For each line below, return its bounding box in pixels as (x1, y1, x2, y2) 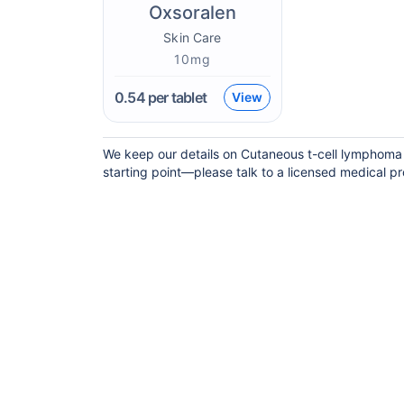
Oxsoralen (148, 2, 236, 23)
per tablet (144, 88, 207, 106)
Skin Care (163, 30, 222, 45)
